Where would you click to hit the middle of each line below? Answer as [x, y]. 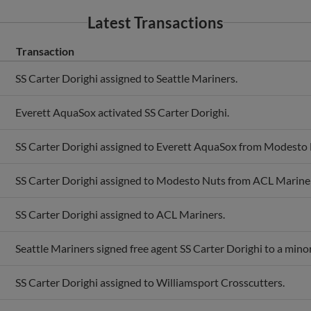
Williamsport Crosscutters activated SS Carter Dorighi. [145, 301]
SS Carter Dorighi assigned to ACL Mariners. [120, 199]
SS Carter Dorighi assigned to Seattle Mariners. [126, 63]
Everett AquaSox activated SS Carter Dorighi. [122, 97]
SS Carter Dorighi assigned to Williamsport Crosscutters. [150, 267]
